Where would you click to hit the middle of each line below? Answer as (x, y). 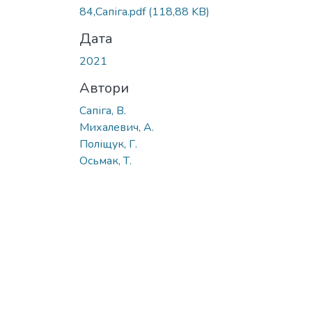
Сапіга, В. (103, 110)
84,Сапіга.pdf (114, 11)
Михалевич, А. (117, 127)
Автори (104, 88)
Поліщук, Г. (108, 144)
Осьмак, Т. (106, 161)
